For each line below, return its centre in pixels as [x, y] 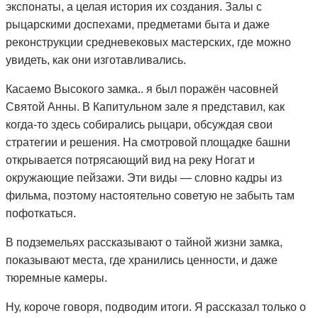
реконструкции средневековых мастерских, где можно [148, 42]
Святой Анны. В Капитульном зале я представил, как [145, 106]
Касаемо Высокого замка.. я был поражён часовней [142, 89]
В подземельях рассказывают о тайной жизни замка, [144, 242]
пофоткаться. [41, 213]
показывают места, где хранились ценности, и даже [142, 260]
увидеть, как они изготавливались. [96, 60]
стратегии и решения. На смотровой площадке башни [148, 142]
